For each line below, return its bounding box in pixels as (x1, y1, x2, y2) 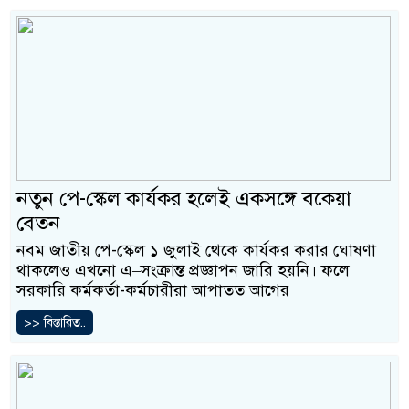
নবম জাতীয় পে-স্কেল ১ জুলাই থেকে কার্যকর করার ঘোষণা (16, 240, 376, 261)
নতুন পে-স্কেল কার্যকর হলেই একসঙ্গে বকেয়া (16, 185, 351, 213)
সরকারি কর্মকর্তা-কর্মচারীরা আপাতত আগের (16, 280, 289, 301)
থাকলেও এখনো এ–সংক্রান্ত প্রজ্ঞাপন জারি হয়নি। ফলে (16, 260, 350, 281)
